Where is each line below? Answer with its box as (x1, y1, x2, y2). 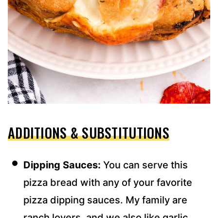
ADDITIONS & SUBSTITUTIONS (8, 122, 169, 143)
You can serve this (103, 159, 188, 171)
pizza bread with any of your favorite (23, 176, 192, 188)
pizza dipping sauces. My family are (23, 194, 187, 206)
